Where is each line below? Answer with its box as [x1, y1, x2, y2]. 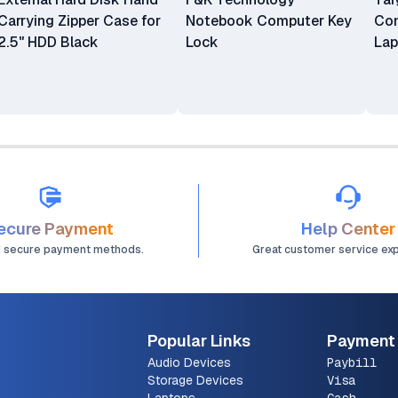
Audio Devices [147, 354, 231, 370]
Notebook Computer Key [186, 12, 352, 30]
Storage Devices [147, 372, 243, 388]
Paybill [327, 354, 377, 370]
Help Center [300, 218, 395, 240]
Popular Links [147, 330, 251, 351]
